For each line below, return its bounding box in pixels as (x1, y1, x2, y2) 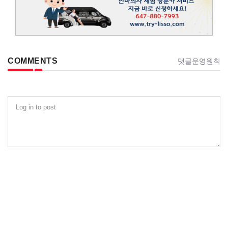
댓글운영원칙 (178, 57, 220, 66)
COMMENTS (8, 56, 58, 66)
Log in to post (16, 103, 56, 111)
